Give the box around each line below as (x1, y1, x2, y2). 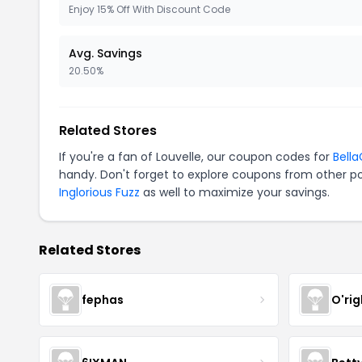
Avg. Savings (69, 45, 142, 61)
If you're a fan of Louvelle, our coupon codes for (59, 149, 333, 165)
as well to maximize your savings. (140, 184, 330, 200)
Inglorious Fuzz (59, 184, 140, 200)
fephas (82, 291, 124, 308)
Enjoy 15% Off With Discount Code (69, 2, 230, 16)
